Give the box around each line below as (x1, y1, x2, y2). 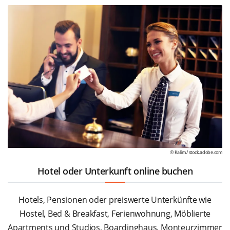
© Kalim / (169, 148, 189, 156)
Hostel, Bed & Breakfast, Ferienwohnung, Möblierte (19, 207, 211, 219)
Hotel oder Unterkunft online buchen (37, 164, 193, 177)
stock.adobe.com (188, 148, 222, 156)
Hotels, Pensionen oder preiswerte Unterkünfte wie (18, 194, 212, 205)
